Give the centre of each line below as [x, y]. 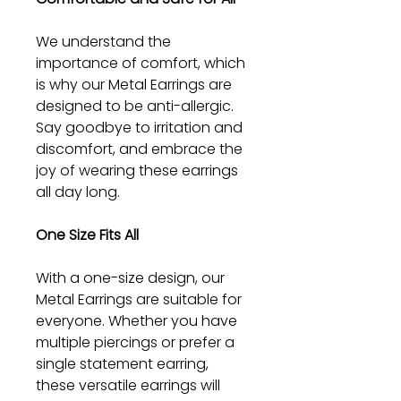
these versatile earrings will [128, 385]
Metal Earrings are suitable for [139, 299]
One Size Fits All [87, 235]
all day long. [78, 192]
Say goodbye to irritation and [139, 127]
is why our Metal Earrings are [134, 84]
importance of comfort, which [141, 63]
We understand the [103, 41]
